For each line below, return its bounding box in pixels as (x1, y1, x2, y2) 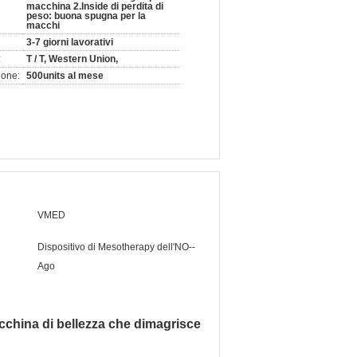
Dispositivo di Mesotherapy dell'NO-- (37, 241, 195, 253)
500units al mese (26, 70, 104, 81)
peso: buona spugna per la (26, 10, 146, 22)
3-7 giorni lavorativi (26, 37, 113, 48)
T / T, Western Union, (26, 53, 118, 65)
